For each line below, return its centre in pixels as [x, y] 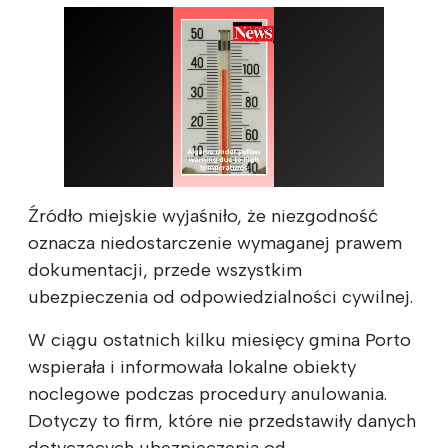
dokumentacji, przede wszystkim [165, 269]
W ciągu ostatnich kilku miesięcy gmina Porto [219, 339]
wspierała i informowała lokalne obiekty [192, 366]
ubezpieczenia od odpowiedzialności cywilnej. [220, 296]
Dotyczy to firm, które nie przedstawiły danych [222, 420]
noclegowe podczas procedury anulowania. [207, 393]
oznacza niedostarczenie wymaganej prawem [215, 242]
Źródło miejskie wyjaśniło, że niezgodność [203, 215]
